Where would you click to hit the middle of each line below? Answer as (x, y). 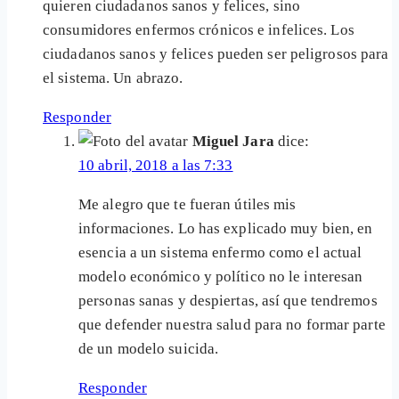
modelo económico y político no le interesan (221, 277)
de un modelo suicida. (149, 349)
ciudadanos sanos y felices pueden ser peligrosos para (216, 54)
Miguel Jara (233, 142)
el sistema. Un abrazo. (113, 78)
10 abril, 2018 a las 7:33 (156, 166)
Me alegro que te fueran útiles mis (187, 205)
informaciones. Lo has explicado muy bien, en (226, 229)
